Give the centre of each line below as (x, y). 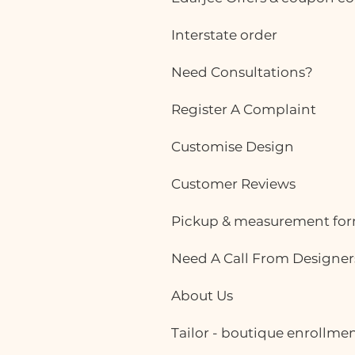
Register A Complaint (244, 110)
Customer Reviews (233, 184)
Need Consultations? (242, 73)
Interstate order (224, 35)
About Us (202, 296)
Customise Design (233, 147)
